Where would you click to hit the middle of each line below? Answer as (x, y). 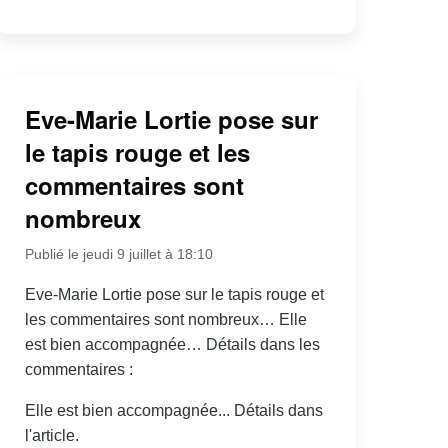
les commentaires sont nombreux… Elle (165, 319)
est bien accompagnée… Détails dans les (172, 344)
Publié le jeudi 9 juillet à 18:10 (118, 253)
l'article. (51, 435)
